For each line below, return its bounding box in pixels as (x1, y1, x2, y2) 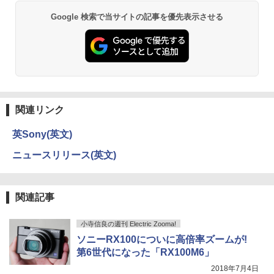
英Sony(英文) (12, 128, 72, 139)
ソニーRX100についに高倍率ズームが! (76, 234, 247, 245)
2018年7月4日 (211, 264, 259, 273)
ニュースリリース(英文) (12, 149, 116, 160)
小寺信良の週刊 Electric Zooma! (81, 220, 176, 228)
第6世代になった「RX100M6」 (76, 246, 214, 257)
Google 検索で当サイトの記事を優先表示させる (50, 12, 224, 22)
